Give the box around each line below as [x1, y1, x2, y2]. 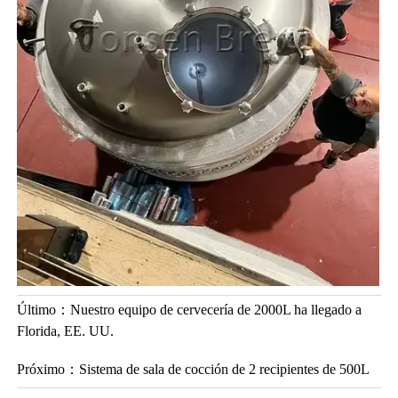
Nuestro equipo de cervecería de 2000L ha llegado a [69, 302, 362, 318]
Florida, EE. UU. [16, 323, 114, 339]
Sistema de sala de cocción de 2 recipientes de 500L [78, 361, 370, 377]
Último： [16, 302, 70, 318]
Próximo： [16, 361, 79, 377]
